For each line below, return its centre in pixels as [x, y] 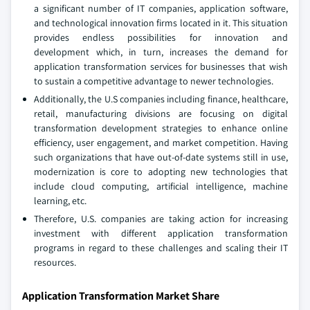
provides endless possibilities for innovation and [161, 38]
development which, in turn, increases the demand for [161, 52]
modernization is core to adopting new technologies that [161, 172]
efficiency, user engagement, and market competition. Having [161, 143]
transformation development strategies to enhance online [161, 128]
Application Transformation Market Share [121, 296]
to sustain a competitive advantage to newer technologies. [154, 81]
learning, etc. [60, 201]
